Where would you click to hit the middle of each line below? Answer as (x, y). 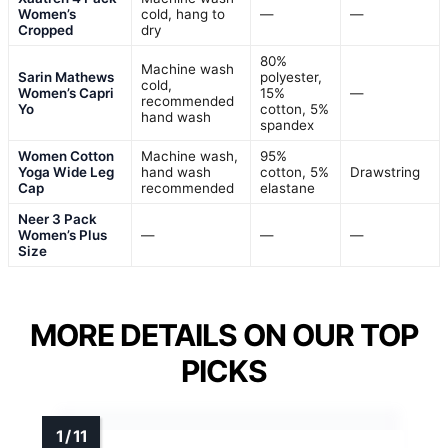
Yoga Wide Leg (66, 171)
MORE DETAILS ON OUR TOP (224, 334)
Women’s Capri (66, 92)
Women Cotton (66, 155)
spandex (287, 124)
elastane (287, 187)
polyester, (291, 76)
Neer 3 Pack (57, 218)
